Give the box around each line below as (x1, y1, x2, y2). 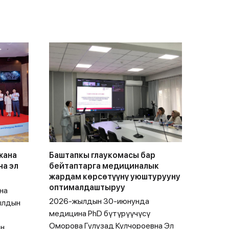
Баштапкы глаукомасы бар (49, 150, 155, 160)
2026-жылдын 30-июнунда (49, 196, 149, 206)
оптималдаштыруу (49, 182, 125, 192)
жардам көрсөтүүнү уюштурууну (49, 172, 180, 181)
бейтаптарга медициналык (49, 161, 159, 171)
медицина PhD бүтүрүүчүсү (49, 209, 150, 218)
